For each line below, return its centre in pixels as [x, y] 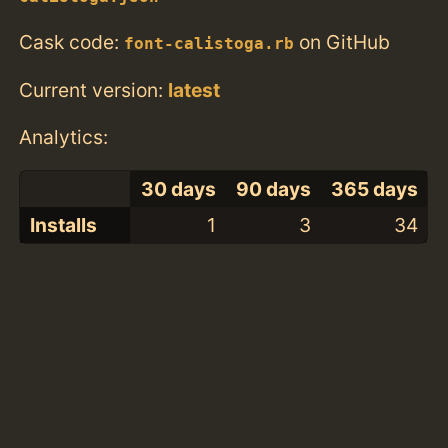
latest [194, 89]
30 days [178, 188]
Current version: [94, 89]
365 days [374, 188]
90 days [273, 188]
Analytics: [64, 136]
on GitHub [342, 42]
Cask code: [72, 42]
